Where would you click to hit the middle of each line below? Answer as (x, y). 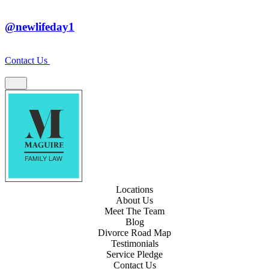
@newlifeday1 (40, 26)
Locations (134, 190)
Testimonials (134, 244)
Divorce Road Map (134, 233)
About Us (134, 201)
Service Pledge (134, 255)
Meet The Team (134, 211)
